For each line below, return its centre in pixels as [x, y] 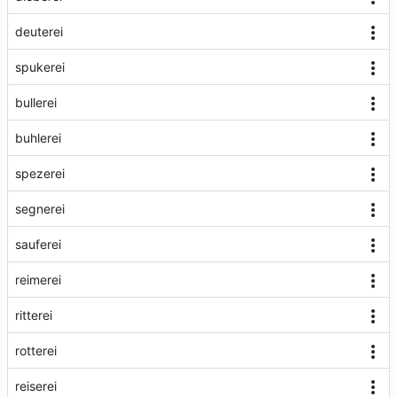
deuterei [39, 31]
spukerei [40, 67]
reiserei [36, 386]
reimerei [38, 280]
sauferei [38, 244]
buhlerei [38, 138]
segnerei [40, 209]
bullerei [36, 102]
